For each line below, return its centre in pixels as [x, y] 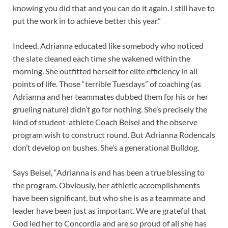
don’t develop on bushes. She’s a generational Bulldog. [106, 148]
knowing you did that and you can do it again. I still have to [114, 8]
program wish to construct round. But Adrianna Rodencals [114, 135]
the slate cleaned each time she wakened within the [102, 59]
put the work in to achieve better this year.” [87, 21]
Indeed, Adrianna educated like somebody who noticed [108, 46]
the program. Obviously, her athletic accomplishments [106, 185]
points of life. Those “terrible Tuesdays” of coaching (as [107, 84]
